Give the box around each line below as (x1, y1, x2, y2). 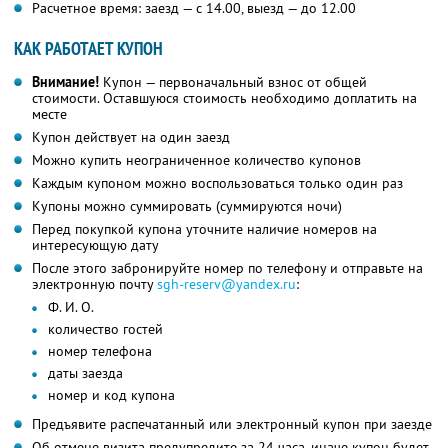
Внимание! (32, 73, 99, 92)
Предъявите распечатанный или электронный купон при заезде (32, 415, 432, 434)
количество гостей (48, 320, 163, 339)
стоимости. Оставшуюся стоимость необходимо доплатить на (32, 89, 417, 108)
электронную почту (32, 275, 157, 294)
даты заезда (48, 364, 123, 383)
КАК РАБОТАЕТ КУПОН (14, 37, 163, 61)
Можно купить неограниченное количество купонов (32, 151, 361, 170)
